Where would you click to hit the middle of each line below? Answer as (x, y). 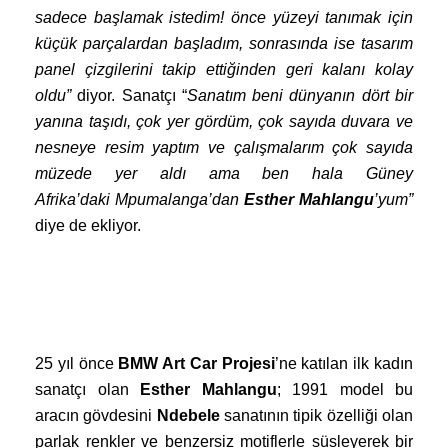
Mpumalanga (161, 199)
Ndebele (190, 415)
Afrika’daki (75, 199)
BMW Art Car (170, 363)
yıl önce (86, 363)
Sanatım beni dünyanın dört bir (300, 95)
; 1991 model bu (344, 389)
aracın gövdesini (96, 415)
